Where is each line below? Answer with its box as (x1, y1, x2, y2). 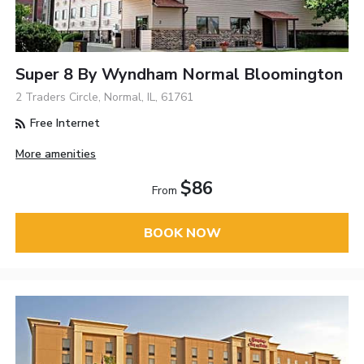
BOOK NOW (143, 223, 221, 242)
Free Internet (27, 115, 101, 132)
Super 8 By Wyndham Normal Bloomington (15, 63, 344, 86)
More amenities (15, 146, 97, 162)
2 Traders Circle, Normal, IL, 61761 (15, 89, 194, 106)
